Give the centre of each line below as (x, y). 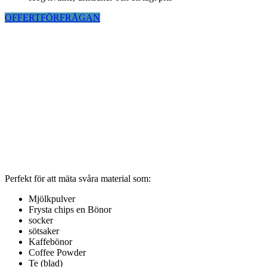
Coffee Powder (57, 252)
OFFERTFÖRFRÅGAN (52, 17)
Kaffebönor (50, 241)
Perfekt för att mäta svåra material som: (78, 178)
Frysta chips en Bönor (70, 209)
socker (41, 220)
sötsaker (44, 231)
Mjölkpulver (52, 198)
